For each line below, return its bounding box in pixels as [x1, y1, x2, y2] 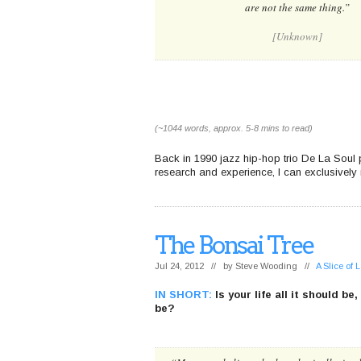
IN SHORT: [155, 288, 212, 301]
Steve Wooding [235, 261, 297, 271]
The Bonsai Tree [155, 230, 314, 259]
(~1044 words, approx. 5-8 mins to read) [155, 123, 313, 133]
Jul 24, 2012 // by [155, 261, 235, 271]
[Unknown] [272, 29, 322, 44]
